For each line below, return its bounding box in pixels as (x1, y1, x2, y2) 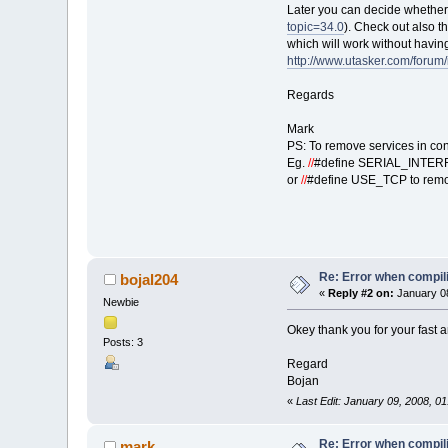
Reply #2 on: (328, 287, 395, 300)
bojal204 (119, 271, 178, 289)
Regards (286, 87, 334, 102)
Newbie (103, 296, 140, 309)
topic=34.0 (286, 19, 344, 34)
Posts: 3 (103, 336, 144, 349)
